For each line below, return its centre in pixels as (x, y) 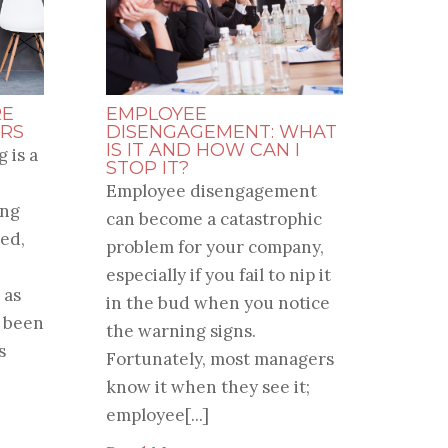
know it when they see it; (207, 387)
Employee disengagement (211, 191)
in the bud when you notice (217, 303)
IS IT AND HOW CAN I (202, 150)
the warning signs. (180, 331)
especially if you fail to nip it (218, 275)
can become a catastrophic (213, 219)
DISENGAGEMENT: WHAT (221, 132)
